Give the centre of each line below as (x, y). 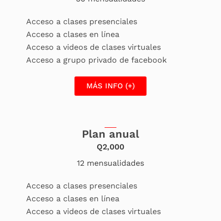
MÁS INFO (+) (110, 86)
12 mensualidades (110, 163)
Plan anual (110, 134)
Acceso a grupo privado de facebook (96, 60)
